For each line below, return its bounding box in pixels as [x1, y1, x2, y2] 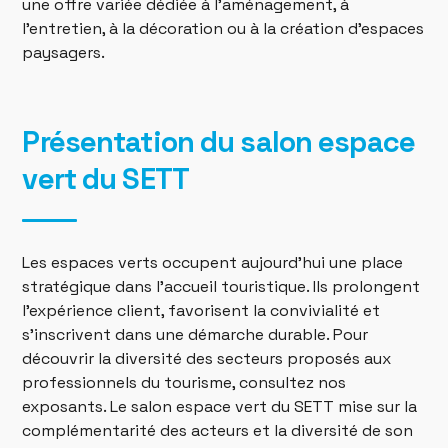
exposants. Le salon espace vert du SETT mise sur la [22, 395, 418, 417]
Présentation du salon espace [22, 122, 415, 161]
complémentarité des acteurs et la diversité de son [22, 419, 414, 441]
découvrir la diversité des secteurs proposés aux [22, 347, 392, 369]
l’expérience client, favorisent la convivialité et [22, 299, 381, 321]
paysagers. [22, 42, 106, 64]
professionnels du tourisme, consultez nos [22, 371, 347, 393]
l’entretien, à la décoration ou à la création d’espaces [22, 18, 425, 40]
